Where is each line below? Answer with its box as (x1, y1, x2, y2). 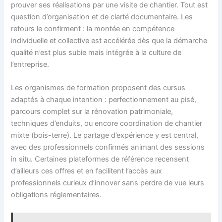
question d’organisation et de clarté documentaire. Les (11, 12, 193, 21)
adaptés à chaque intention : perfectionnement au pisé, (11, 95, 197, 105)
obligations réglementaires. (11, 190, 102, 200)
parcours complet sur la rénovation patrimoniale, (11, 107, 173, 116)
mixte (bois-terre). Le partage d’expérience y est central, (11, 131, 199, 140)
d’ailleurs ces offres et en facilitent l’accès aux (11, 166, 163, 176)
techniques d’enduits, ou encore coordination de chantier (11, 119, 203, 128)
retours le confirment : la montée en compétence (11, 24, 175, 33)
